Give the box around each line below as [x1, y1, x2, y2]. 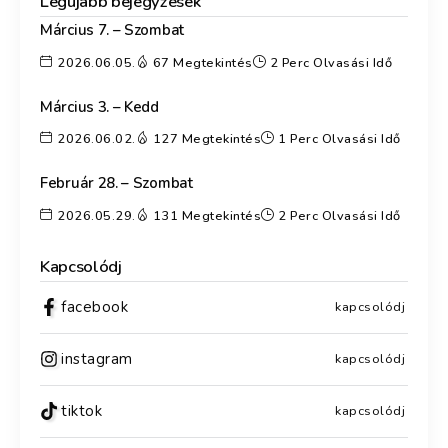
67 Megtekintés [152, 53, 253, 72]
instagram [61, 348, 133, 369]
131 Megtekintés [152, 206, 261, 225]
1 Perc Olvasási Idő [278, 130, 401, 149]
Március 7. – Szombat [40, 20, 184, 41]
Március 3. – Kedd [40, 96, 159, 117]
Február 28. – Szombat [40, 173, 193, 194]
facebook [61, 296, 128, 317]
